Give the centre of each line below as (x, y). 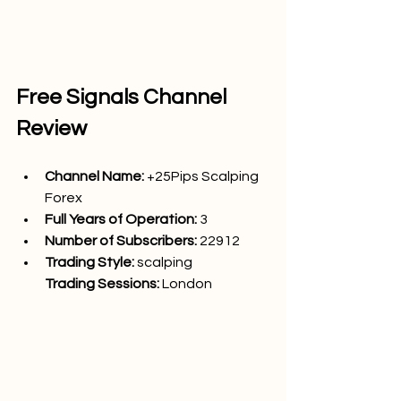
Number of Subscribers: (122, 240)
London (187, 283)
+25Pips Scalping (204, 176)
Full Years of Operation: (121, 219)
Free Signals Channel (124, 97)
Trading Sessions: (103, 283)
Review (51, 128)
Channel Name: (96, 176)
